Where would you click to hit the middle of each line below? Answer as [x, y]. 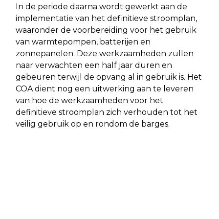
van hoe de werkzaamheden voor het [89, 100]
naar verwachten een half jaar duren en [94, 65]
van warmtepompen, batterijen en [83, 42]
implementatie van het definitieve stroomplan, [106, 18]
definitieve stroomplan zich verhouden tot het [107, 112]
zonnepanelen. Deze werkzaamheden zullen [105, 53]
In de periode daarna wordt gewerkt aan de [101, 6]
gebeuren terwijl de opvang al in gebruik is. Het [109, 77]
